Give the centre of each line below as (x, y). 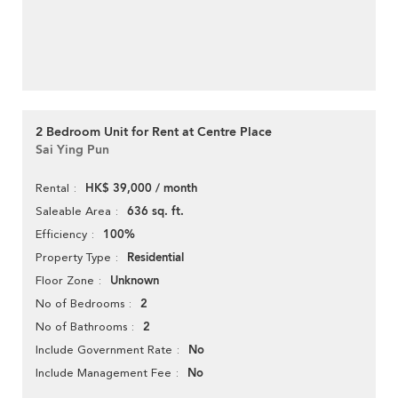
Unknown (135, 281)
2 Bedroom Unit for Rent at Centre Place (154, 132)
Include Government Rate (104, 350)
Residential (155, 258)
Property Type (73, 258)
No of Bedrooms (80, 304)
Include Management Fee (103, 373)
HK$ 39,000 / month (141, 189)
